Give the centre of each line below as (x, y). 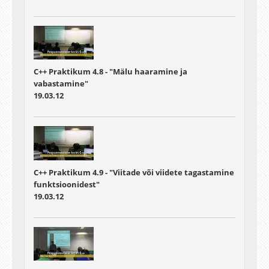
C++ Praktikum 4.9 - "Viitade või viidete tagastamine (134, 172)
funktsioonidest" (67, 184)
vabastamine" (61, 84)
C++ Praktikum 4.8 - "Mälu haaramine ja (110, 72)
